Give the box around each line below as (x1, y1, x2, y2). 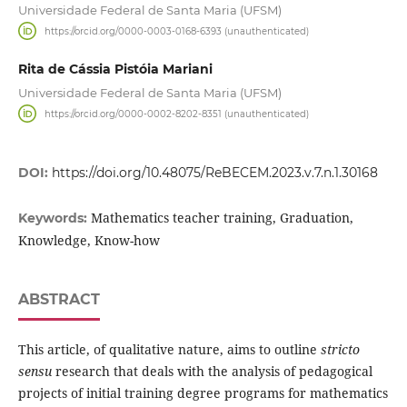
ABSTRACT (17, 291, 100, 309)
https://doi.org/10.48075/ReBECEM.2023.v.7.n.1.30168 (51, 164, 378, 182)
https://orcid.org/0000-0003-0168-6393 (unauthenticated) (45, 25, 310, 37)
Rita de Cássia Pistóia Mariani (17, 61, 213, 78)
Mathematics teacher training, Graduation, (90, 209, 353, 227)
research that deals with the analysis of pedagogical (51, 362, 372, 381)
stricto (320, 341, 360, 359)
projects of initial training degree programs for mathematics (17, 384, 388, 402)
